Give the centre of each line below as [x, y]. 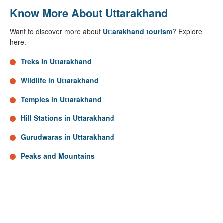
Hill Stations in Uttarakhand [68, 118]
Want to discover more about [56, 31]
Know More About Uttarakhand [90, 13]
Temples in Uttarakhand [61, 99]
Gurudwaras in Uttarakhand [68, 137]
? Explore [187, 31]
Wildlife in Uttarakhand [60, 80]
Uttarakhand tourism [137, 31]
